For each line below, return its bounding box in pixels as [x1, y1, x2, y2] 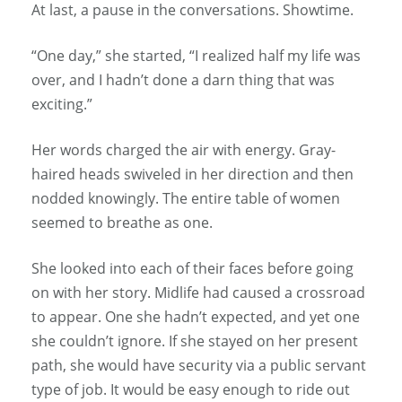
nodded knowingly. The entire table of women [31, 188, 340, 209]
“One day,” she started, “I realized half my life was [31, 46, 361, 66]
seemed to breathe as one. [31, 213, 213, 233]
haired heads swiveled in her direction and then [31, 164, 354, 185]
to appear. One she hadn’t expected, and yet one [31, 307, 360, 328]
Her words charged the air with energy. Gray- [31, 140, 336, 161]
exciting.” [31, 94, 92, 115]
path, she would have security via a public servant [31, 355, 366, 376]
